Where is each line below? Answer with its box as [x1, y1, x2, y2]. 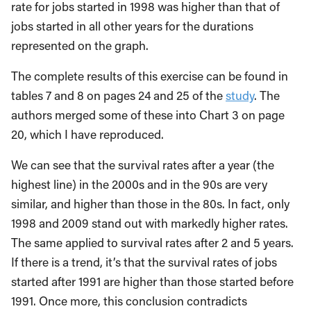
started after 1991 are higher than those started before [11, 274, 294, 290]
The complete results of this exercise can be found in [11, 68, 288, 85]
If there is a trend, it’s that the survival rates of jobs [11, 254, 277, 271]
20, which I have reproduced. [11, 126, 164, 143]
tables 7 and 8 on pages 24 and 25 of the [11, 87, 226, 104]
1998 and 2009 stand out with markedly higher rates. [11, 215, 288, 232]
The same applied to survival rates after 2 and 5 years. [11, 235, 294, 251]
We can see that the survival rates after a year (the [11, 157, 274, 174]
